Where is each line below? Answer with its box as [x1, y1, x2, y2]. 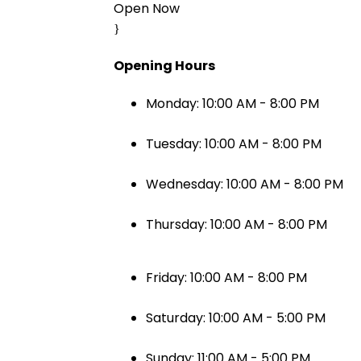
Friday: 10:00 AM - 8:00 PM [145, 268, 307, 287]
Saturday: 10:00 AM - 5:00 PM [145, 308, 326, 327]
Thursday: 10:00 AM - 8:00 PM [145, 214, 327, 234]
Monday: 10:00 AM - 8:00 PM [145, 93, 319, 113]
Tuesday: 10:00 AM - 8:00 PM [145, 134, 322, 153]
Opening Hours [113, 56, 215, 76]
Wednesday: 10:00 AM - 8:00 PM [145, 174, 343, 193]
